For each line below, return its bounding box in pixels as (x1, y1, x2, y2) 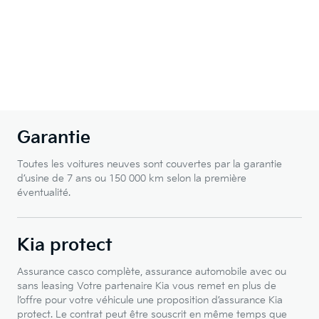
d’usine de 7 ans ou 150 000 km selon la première (17, 172, 246, 185)
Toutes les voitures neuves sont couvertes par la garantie (17, 158, 282, 171)
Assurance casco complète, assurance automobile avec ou (17, 266, 286, 278)
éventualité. (17, 187, 70, 199)
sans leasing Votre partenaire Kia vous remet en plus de (17, 280, 276, 293)
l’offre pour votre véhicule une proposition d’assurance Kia (17, 294, 283, 307)
